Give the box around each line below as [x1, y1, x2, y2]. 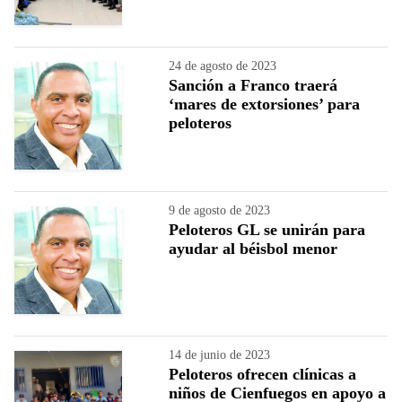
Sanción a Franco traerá [169, 75, 337, 94]
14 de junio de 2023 [169, 347, 270, 362]
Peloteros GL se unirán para [169, 220, 365, 239]
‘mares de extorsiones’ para [169, 94, 360, 113]
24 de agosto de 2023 [169, 58, 276, 73]
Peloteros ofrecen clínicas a [169, 364, 356, 383]
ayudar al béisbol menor [169, 239, 337, 258]
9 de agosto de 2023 [169, 203, 270, 217]
